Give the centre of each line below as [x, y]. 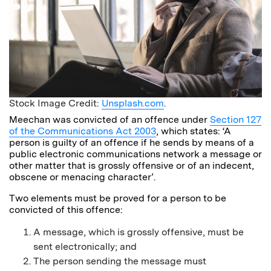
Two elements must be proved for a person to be [118, 198]
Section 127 [236, 120]
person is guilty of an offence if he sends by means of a [132, 143]
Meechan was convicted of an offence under [109, 120]
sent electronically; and [85, 247]
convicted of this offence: [66, 210]
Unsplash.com [133, 103]
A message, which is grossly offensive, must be [139, 232]
